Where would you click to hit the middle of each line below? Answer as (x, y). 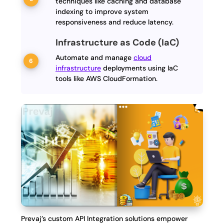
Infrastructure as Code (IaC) (117, 43)
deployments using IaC (139, 68)
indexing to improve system (102, 12)
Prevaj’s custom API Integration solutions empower (104, 218)
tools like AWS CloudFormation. (106, 79)
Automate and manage (94, 58)
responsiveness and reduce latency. (114, 22)
